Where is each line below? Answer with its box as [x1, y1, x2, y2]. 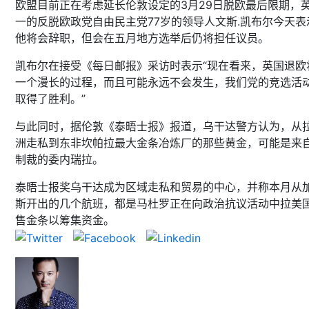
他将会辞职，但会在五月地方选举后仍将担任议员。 [15, 31, 269, 45]
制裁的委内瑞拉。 [15, 152, 103, 166]
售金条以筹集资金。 [15, 213, 114, 227]
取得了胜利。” [15, 92, 86, 106]
